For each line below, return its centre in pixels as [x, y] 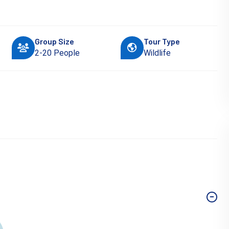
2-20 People [58, 53]
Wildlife [157, 53]
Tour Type [162, 41]
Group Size [55, 41]
